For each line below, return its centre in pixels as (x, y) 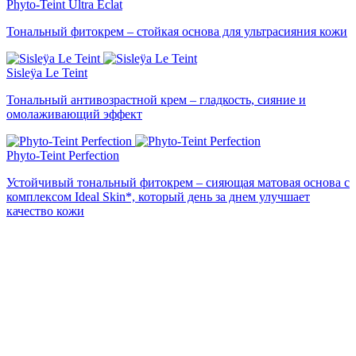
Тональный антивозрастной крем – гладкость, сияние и (156, 99)
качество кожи (45, 211)
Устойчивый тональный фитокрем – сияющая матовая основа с (178, 182)
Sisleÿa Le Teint (47, 72)
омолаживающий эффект (74, 114)
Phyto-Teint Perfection (63, 155)
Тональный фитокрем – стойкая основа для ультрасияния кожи (177, 31)
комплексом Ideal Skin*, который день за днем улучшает (158, 196)
